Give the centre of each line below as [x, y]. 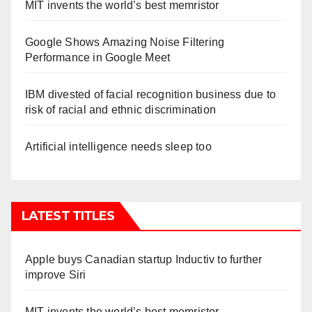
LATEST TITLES [68, 216]
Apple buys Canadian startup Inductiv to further [144, 259]
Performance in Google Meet [98, 57]
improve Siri [56, 275]
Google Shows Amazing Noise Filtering [125, 42]
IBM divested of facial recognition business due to [151, 94]
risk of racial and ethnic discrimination [120, 110]
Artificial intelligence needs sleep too [118, 147]
